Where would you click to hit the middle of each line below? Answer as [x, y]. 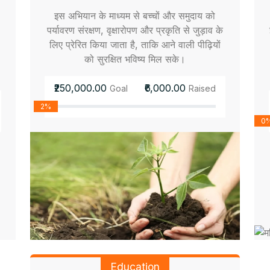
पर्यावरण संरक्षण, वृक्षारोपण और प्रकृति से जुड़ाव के [135, 30]
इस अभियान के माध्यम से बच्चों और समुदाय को [135, 16]
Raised [202, 89]
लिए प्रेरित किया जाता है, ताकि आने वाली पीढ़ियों [135, 45]
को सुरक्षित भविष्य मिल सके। [135, 59]
